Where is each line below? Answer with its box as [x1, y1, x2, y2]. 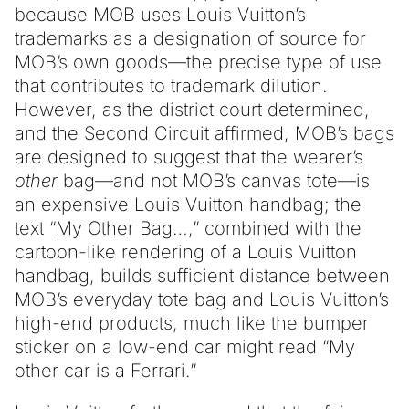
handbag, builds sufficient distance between [15, 264, 390, 287]
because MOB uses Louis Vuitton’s [15, 3, 306, 26]
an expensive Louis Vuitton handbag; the [15, 193, 362, 215]
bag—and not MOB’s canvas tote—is [63, 169, 370, 192]
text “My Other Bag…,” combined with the [15, 216, 362, 239]
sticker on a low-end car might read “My [15, 335, 355, 358]
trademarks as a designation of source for [15, 26, 366, 49]
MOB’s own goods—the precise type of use [15, 50, 382, 73]
